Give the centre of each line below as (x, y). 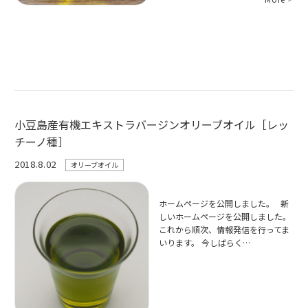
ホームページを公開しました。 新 (224, 203)
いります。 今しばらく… (205, 243)
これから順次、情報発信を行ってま (224, 230)
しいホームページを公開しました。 (225, 217)
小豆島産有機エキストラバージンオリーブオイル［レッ (152, 124)
